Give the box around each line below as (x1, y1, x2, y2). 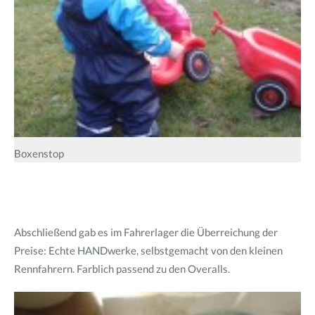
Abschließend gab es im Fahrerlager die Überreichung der (14, 226, 278, 238)
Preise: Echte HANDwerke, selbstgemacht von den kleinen (14, 244, 283, 257)
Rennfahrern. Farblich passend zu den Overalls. (14, 262, 230, 275)
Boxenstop (14, 147, 65, 160)
